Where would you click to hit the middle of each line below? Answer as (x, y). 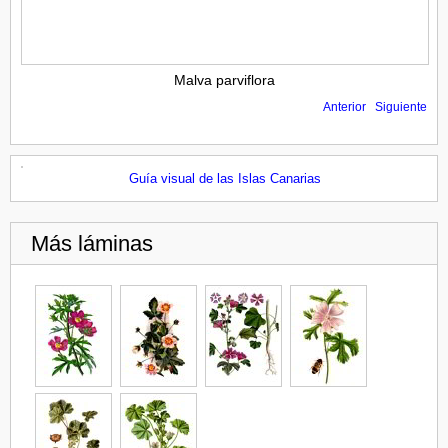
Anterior (344, 106)
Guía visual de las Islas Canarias (225, 178)
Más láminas (92, 243)
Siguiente (401, 106)
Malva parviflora (224, 79)
